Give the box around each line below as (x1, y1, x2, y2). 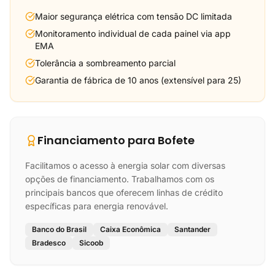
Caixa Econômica (100, 225, 161, 234)
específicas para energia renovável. (25, 201, 168, 211)
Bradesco (32, 238, 66, 247)
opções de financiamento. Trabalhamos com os (25, 174, 214, 184)
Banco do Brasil (32, 225, 87, 234)
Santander (174, 225, 211, 234)
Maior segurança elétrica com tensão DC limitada (35, 11, 232, 21)
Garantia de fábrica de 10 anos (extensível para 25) (35, 75, 241, 85)
